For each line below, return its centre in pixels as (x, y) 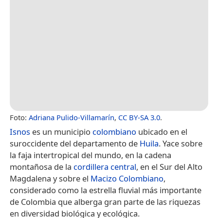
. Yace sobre (181, 143)
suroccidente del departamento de (75, 143)
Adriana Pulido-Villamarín (72, 117)
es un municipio (61, 131)
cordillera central (105, 166)
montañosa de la (42, 166)
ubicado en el (162, 131)
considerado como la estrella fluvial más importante (106, 190)
